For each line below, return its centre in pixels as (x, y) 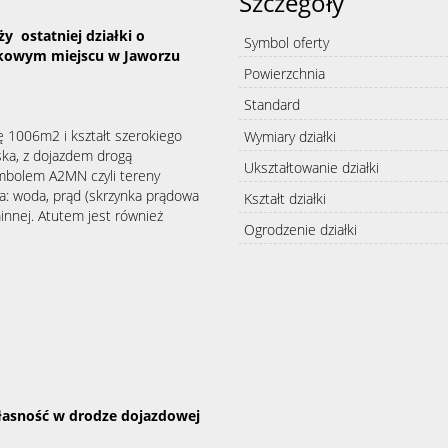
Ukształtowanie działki (311, 167)
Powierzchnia (284, 73)
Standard (272, 104)
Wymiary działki (290, 136)
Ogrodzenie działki (300, 229)
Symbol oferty (286, 42)
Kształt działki (285, 198)
